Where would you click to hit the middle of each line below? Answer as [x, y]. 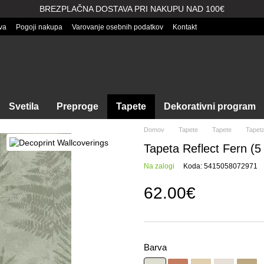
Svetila [24, 106]
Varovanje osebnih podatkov [118, 27]
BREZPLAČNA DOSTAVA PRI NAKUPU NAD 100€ [132, 9]
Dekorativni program [210, 106]
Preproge [77, 106]
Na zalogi [159, 166]
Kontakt [185, 27]
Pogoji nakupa [39, 27]
